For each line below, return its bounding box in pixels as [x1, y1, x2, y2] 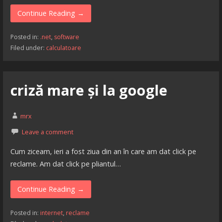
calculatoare [46, 44, 81, 53]
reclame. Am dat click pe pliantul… [10, 159, 121, 168]
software [54, 33, 79, 42]
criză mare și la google [10, 80, 167, 100]
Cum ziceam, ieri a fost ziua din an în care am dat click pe [10, 146, 196, 156]
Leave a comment [21, 127, 73, 137]
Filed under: [10, 44, 46, 53]
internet [40, 209, 63, 218]
